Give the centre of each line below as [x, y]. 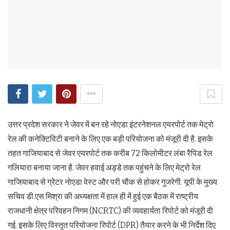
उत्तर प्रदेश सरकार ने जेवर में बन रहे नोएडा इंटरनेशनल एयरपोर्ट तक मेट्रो [111, 124]
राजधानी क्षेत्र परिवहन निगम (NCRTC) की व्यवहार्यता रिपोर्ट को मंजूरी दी [110, 210]
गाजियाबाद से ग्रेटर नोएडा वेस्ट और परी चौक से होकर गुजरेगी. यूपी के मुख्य [112, 182]
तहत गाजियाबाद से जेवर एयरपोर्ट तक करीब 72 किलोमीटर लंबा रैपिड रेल [110, 153]
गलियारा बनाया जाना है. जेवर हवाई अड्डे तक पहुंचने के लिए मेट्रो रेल [104, 167]
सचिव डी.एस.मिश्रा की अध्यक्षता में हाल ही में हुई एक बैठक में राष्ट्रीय [103, 196]
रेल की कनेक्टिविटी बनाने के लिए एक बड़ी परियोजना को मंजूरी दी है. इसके [110, 139]
